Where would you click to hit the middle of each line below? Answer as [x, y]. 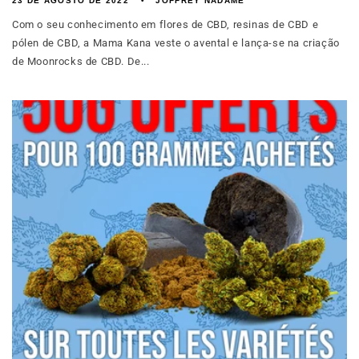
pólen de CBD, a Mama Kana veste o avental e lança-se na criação [176, 43]
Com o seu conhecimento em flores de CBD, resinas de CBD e [165, 24]
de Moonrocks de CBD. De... [81, 61]
